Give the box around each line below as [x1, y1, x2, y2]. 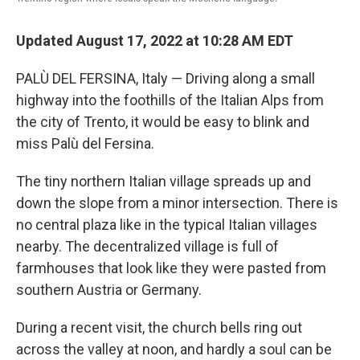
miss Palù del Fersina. [16, 135, 154, 152]
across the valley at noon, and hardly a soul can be [16, 341, 332, 358]
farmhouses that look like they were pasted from [16, 260, 326, 276]
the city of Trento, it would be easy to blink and [16, 113, 309, 130]
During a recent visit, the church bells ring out [16, 319, 302, 336]
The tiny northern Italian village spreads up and [16, 173, 311, 190]
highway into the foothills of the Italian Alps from [16, 92, 324, 108]
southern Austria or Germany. [16, 281, 202, 298]
